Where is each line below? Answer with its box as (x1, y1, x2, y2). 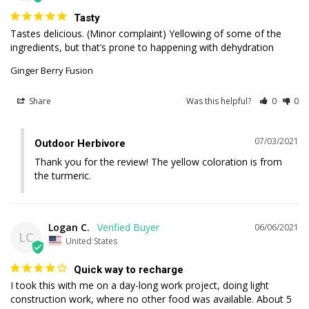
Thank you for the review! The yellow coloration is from (34, 155, 282, 169)
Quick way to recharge (74, 263, 183, 276)
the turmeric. (34, 169, 91, 183)
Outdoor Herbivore (34, 137, 126, 150)
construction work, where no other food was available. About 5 (10, 292, 292, 306)
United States (66, 235, 117, 247)
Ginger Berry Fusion (10, 64, 93, 77)
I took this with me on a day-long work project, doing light (10, 278, 269, 292)
